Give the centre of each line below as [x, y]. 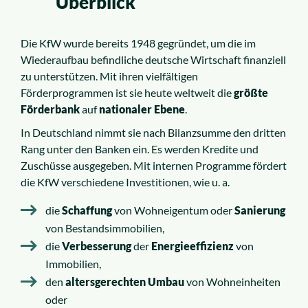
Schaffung [87, 210]
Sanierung [260, 210]
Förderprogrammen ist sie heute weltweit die [127, 93]
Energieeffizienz [192, 246]
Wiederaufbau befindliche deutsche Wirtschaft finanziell [153, 60]
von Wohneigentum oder [173, 210]
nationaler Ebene [142, 109]
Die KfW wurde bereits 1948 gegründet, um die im [138, 43]
